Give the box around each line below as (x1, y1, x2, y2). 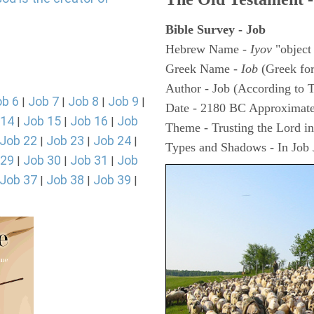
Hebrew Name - (165, 42, 250, 56)
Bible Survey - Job (165, 22, 266, 36)
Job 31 (70, 153, 108, 168)
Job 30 (23, 153, 61, 168)
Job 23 (46, 133, 84, 148)
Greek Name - (165, 62, 241, 76)
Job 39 (93, 172, 131, 187)
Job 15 (23, 114, 61, 128)
